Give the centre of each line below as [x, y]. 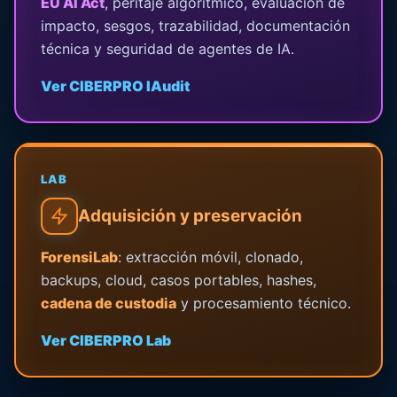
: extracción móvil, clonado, [210, 257]
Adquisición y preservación [190, 216]
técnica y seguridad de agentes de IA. [167, 48]
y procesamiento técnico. [263, 303]
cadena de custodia [108, 303]
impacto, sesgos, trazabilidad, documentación [195, 25]
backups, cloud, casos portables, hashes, [178, 280]
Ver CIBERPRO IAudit [115, 86]
